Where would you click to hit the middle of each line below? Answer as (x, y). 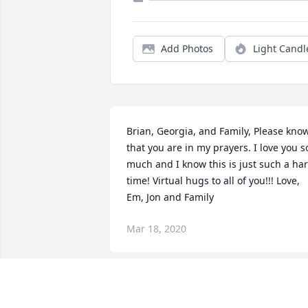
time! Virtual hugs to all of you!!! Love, (213, 181)
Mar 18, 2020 (156, 229)
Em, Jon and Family (170, 197)
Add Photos (187, 49)
